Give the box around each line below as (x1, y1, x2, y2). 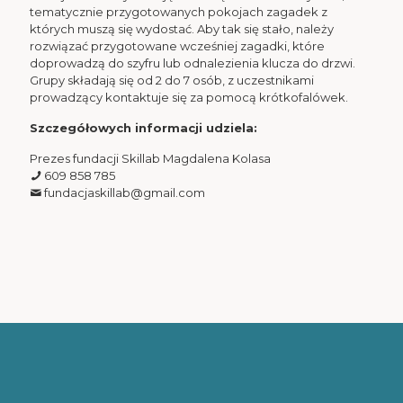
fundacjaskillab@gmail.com (41, 185, 205, 200)
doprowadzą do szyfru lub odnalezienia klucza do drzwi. (30, 56, 355, 70)
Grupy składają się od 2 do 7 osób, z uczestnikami (30, 73, 314, 87)
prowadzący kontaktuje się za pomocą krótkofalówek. (30, 90, 348, 104)
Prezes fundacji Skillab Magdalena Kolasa (30, 151, 271, 166)
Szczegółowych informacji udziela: (30, 121, 257, 135)
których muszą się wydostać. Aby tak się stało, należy (30, 22, 334, 36)
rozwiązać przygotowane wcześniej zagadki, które (30, 39, 325, 53)
